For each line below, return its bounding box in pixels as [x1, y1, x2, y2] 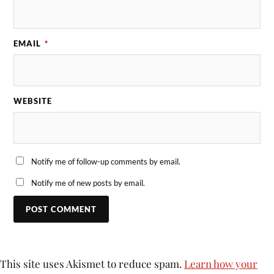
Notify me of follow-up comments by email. [31, 156, 181, 166]
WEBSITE [13, 95, 53, 106]
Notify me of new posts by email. [31, 177, 146, 188]
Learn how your [184, 256, 257, 270]
